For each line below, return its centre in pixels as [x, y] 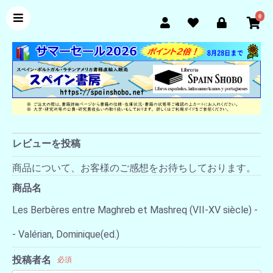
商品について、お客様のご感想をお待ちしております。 [134, 168]
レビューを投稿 [46, 144]
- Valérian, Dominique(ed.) [66, 234]
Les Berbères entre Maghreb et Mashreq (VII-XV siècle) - [135, 210]
